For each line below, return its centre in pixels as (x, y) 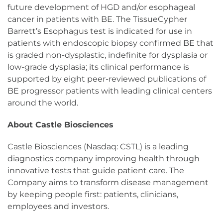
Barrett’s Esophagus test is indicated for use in (100, 31)
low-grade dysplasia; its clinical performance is (98, 67)
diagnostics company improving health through (104, 159)
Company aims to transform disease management (108, 183)
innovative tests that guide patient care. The (96, 171)
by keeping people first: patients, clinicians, (93, 195)
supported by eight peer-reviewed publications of (107, 79)
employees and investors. (58, 207)
